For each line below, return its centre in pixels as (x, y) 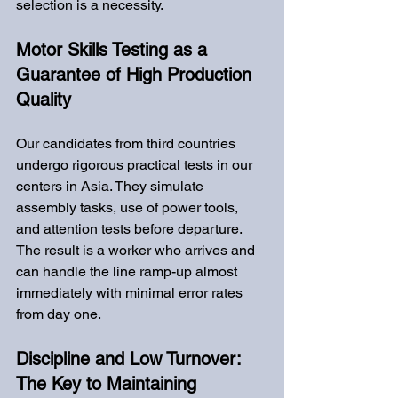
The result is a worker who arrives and (137, 250)
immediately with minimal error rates (131, 293)
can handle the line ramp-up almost (128, 271)
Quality (44, 99)
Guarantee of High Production (136, 75)
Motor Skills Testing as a (114, 50)
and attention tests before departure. (131, 229)
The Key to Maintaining (109, 384)
